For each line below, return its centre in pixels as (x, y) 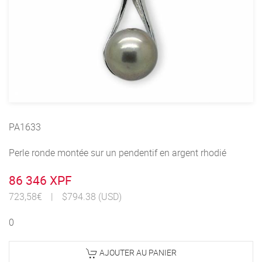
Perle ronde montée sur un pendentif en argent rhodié (118, 153)
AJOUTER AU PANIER (137, 253)
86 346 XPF (40, 180)
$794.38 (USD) (92, 197)
